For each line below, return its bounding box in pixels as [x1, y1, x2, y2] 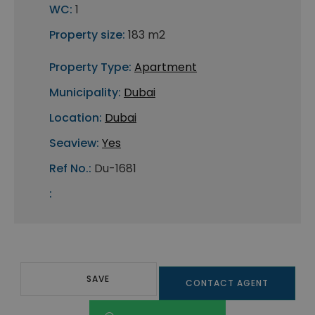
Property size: [49, 27, 125, 44]
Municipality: [49, 84, 121, 101]
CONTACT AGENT [185, 277, 269, 290]
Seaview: [49, 135, 99, 152]
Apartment [134, 59, 197, 76]
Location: [49, 110, 102, 127]
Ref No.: [49, 160, 91, 177]
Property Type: [49, 59, 131, 76]
